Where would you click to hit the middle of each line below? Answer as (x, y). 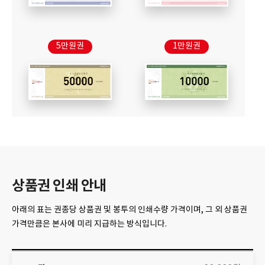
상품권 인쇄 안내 (59, 186)
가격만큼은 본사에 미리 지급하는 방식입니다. (89, 224)
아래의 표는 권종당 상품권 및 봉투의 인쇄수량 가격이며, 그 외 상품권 (130, 210)
